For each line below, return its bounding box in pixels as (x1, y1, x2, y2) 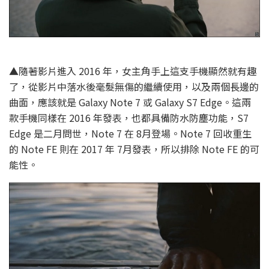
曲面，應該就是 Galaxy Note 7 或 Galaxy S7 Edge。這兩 (9, 95, 251, 110)
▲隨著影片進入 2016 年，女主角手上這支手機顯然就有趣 (9, 64, 256, 79)
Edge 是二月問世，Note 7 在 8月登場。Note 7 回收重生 (9, 126, 252, 141)
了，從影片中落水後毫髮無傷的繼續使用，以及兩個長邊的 (9, 79, 259, 94)
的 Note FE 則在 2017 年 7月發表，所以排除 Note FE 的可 (9, 142, 259, 157)
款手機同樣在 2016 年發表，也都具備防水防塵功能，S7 (9, 110, 249, 125)
